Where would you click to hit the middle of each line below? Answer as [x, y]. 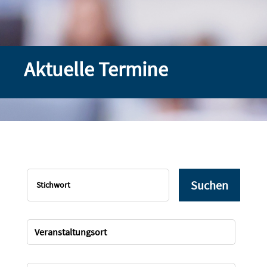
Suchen [210, 185]
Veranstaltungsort [70, 232]
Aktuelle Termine [96, 69]
